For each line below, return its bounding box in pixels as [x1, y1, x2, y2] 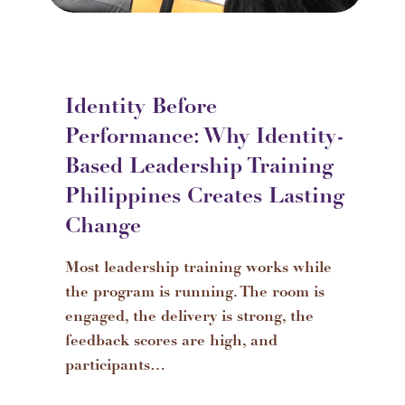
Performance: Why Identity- [65, 127, 344, 149]
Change [65, 217, 141, 239]
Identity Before [65, 98, 217, 119]
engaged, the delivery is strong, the [65, 310, 314, 325]
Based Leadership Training [65, 157, 334, 179]
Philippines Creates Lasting [65, 187, 344, 209]
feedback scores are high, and [65, 334, 278, 350]
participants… [65, 359, 165, 374]
